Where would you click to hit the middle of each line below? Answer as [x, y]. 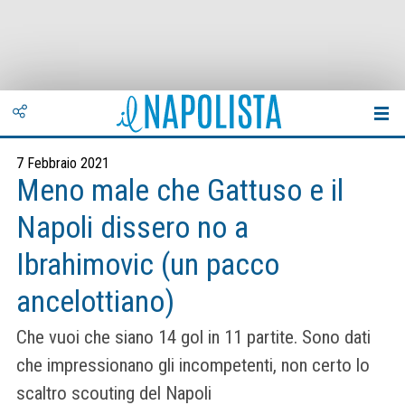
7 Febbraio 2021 [63, 163]
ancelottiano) [95, 301]
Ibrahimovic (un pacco [148, 264]
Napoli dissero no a [132, 227]
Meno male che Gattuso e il [180, 190]
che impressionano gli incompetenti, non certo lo [193, 366]
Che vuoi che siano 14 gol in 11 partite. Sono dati [193, 338]
